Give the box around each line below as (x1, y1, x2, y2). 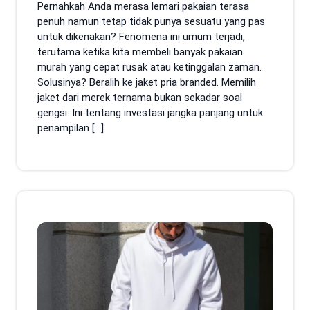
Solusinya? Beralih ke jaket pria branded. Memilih (37, 76, 256, 89)
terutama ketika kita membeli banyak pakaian (37, 46, 243, 58)
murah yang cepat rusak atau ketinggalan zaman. (37, 61, 262, 73)
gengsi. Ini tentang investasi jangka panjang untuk (37, 107, 263, 119)
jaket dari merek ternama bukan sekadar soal (37, 91, 242, 104)
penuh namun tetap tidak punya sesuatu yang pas (37, 15, 265, 28)
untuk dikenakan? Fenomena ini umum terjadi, (37, 30, 245, 43)
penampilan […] (37, 122, 104, 134)
